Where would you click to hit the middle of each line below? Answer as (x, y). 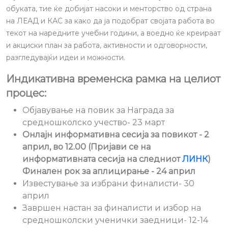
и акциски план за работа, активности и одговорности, (107, 45)
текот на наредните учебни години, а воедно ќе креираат (113, 33)
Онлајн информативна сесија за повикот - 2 (116, 135)
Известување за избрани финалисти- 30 (108, 183)
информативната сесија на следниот (102, 159)
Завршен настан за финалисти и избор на (112, 208)
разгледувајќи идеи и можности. (66, 58)
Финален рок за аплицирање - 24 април (109, 171)
